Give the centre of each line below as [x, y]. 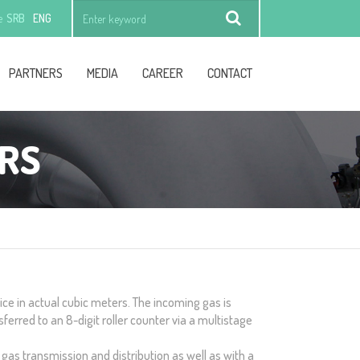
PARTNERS [36, 73]
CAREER [163, 73]
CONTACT [230, 73]
